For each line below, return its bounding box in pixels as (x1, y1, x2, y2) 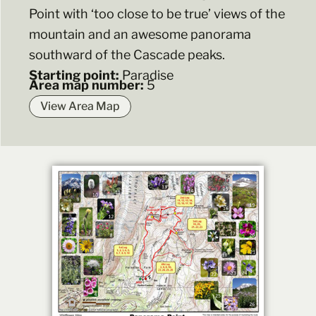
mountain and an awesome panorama (29, 27, 251, 42)
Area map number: (29, 78, 147, 93)
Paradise (122, 68, 174, 83)
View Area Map (40, 99, 120, 114)
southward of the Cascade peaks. (29, 47, 225, 63)
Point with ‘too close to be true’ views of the (29, 6, 285, 22)
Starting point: (29, 68, 122, 83)
